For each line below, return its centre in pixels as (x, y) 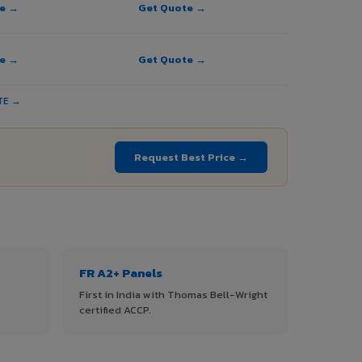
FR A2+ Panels (121, 273)
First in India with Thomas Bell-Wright (173, 295)
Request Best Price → (191, 158)
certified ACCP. (115, 310)
